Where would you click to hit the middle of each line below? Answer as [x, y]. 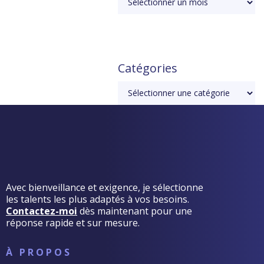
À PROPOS [39, 252]
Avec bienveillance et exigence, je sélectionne [105, 187]
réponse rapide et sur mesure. [73, 222]
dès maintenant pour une [135, 211]
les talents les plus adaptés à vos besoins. [98, 199]
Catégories [148, 68]
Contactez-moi [42, 211]
